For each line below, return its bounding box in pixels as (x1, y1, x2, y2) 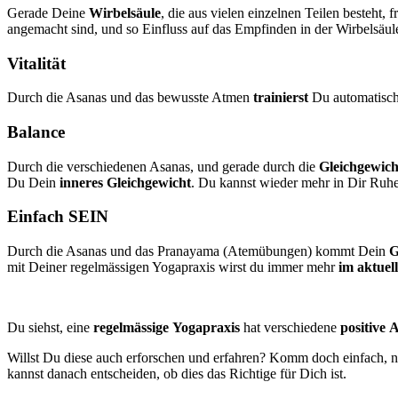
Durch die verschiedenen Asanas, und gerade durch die (7, 158, 319, 174)
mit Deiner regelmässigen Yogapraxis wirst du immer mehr (7, 259, 338, 275)
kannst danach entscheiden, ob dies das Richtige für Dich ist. (7, 366, 346, 382)
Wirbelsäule (89, 4, 161, 20)
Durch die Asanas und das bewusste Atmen (7, 90, 253, 106)
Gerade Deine (7, 4, 89, 20)
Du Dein (7, 174, 60, 190)
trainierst (253, 90, 308, 106)
